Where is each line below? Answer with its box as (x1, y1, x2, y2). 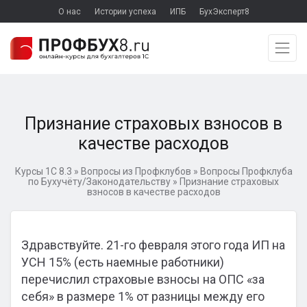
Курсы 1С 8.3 (14, 166, 72, 177)
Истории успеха (94, 7, 156, 16)
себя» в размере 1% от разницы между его (21, 289, 265, 304)
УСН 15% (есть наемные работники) (21, 255, 224, 269)
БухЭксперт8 (199, 7, 249, 16)
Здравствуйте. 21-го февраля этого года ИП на (21, 238, 285, 252)
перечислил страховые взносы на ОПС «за (21, 272, 265, 286)
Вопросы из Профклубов (80, 166, 191, 177)
